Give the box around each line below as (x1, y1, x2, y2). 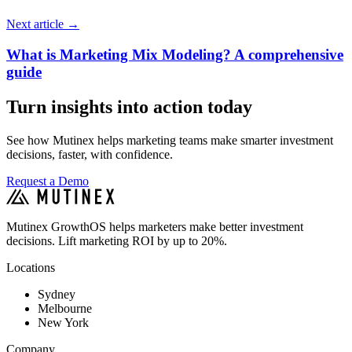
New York (38, 315, 89, 329)
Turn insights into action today (6, 96, 252, 117)
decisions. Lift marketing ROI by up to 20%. (6, 233, 227, 247)
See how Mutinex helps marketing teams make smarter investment (6, 133, 333, 147)
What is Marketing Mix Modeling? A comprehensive (6, 46, 343, 63)
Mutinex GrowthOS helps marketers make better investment (6, 219, 303, 233)
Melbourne (38, 301, 92, 315)
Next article (6, 17, 64, 31)
